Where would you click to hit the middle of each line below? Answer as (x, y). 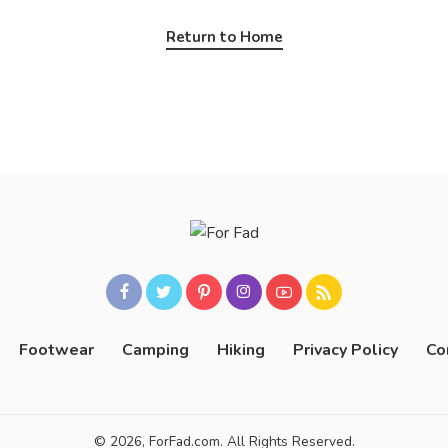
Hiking (240, 349)
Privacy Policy (345, 349)
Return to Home (224, 37)
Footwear (56, 349)
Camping (155, 349)
